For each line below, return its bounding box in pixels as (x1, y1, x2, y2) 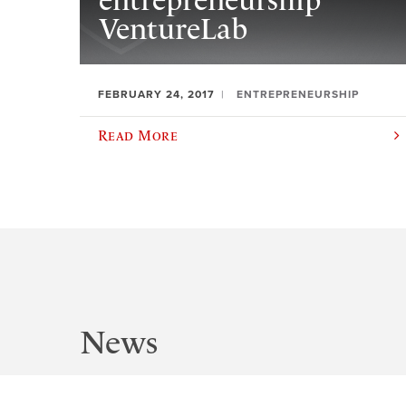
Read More (98, 127, 179, 143)
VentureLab (98, 12, 247, 47)
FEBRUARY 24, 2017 (98, 88, 215, 101)
